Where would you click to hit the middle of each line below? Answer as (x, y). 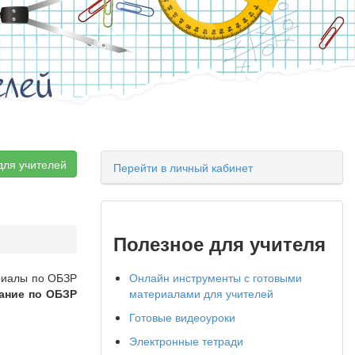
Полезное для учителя (219, 243)
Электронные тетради (186, 341)
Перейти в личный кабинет (183, 167)
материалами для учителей (201, 293)
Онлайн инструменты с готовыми (216, 277)
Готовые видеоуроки (182, 317)
